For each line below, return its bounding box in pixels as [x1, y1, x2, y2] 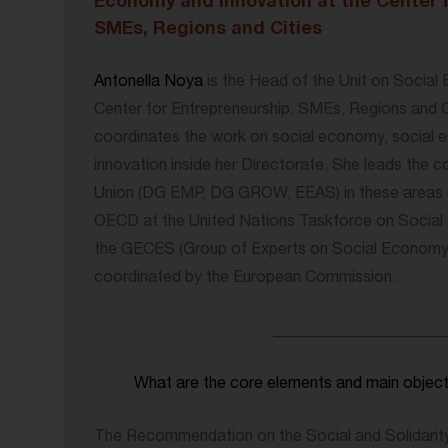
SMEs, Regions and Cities [94, 21, 322, 39]
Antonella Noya [94, 75, 203, 91]
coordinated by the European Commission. [94, 271, 396, 287]
